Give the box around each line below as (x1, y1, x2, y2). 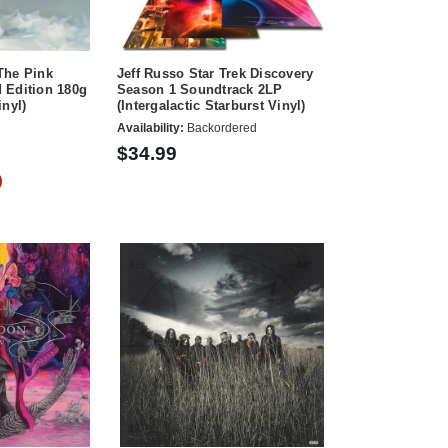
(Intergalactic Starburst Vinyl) (116, 98, 306, 114)
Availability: (116, 120, 184, 135)
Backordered (183, 120, 257, 135)
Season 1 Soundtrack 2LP (116, 82, 283, 98)
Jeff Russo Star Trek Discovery (116, 66, 314, 82)
